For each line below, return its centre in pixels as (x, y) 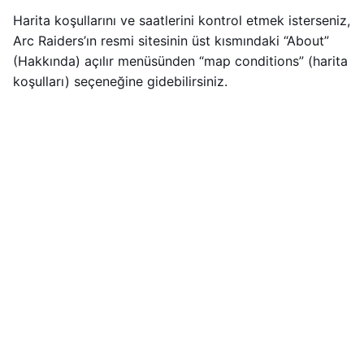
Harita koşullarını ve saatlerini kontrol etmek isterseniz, (182, 21)
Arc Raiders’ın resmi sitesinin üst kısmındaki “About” (171, 41)
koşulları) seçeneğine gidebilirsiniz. (120, 82)
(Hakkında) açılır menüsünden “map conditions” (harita (180, 61)
